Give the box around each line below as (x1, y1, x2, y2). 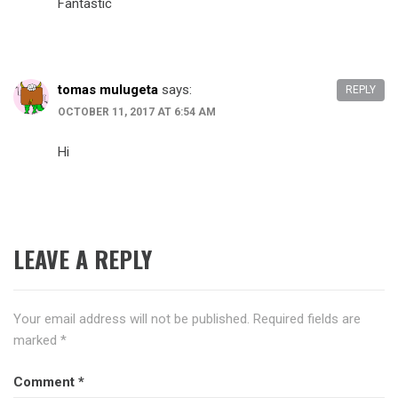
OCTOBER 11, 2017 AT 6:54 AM (58, 105, 216, 118)
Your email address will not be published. (13, 311, 250, 328)
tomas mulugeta (58, 81, 158, 98)
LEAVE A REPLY (13, 242, 152, 277)
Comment (13, 373, 78, 390)
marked (13, 332, 60, 349)
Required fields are (253, 311, 361, 328)
